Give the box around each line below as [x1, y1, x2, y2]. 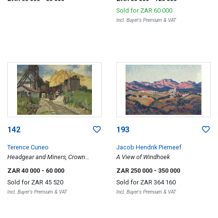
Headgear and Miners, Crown [7, 153, 85, 161]
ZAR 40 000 [7, 167, 41, 174]
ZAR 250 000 [116, 167, 154, 174]
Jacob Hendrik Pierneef [116, 144, 182, 151]
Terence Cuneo [7, 144, 49, 151]
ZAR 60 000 [140, 6, 172, 14]
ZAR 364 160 [140, 179, 176, 186]
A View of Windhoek [116, 153, 170, 161]
